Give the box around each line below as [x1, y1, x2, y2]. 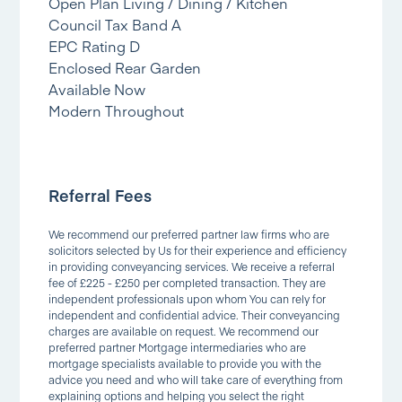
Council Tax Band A [48, 14, 182, 35]
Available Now [48, 79, 146, 100]
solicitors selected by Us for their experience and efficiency [48, 243, 347, 258]
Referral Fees [48, 184, 153, 207]
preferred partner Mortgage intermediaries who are [48, 340, 307, 355]
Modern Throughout [48, 100, 185, 121]
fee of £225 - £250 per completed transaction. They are [48, 275, 327, 291]
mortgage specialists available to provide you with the [48, 356, 322, 371]
